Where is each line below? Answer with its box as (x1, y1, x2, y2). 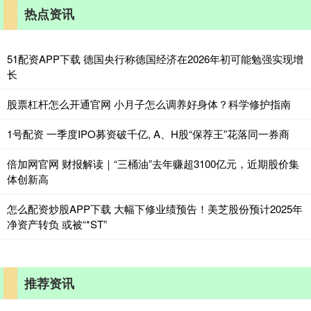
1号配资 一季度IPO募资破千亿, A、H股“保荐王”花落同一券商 (7, 126, 289, 142)
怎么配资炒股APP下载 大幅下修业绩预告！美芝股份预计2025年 (7, 201, 303, 217)
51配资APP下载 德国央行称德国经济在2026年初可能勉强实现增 (7, 51, 303, 67)
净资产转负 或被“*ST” (7, 217, 107, 232)
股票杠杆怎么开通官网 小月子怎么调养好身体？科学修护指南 (7, 96, 291, 112)
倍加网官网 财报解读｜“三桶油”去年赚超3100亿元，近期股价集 (7, 156, 299, 171)
